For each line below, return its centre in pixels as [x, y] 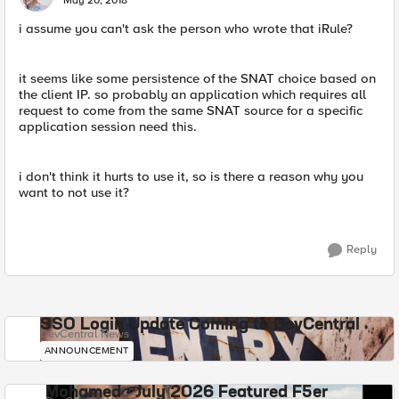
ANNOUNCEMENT [86, 350]
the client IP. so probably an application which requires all [192, 94]
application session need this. [108, 126]
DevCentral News [84, 334]
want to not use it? [74, 192]
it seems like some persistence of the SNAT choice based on [197, 78]
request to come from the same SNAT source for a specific [191, 110]
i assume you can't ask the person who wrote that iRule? [186, 28]
